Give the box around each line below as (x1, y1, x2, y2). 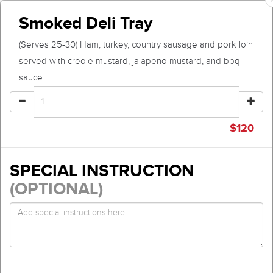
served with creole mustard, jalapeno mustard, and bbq (19, 55, 240, 66)
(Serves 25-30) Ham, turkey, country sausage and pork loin (19, 39, 253, 50)
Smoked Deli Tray (19, 13, 152, 32)
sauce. (19, 72, 44, 83)
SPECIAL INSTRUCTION (10, 161, 194, 180)
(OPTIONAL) (10, 179, 103, 198)
